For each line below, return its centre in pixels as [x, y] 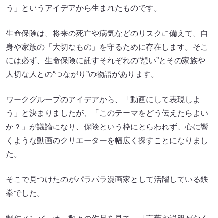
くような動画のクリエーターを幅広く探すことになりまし [107, 140]
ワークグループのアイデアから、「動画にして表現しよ [103, 100]
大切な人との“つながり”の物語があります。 [82, 74]
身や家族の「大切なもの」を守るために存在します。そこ [107, 47]
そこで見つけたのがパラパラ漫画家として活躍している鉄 [107, 179]
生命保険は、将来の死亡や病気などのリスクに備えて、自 [107, 33]
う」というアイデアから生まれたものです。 [84, 8]
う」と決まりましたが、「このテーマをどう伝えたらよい [107, 113]
